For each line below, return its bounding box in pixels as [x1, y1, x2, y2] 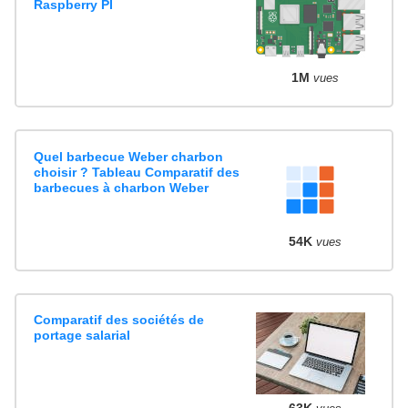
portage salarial [34, 328, 131, 343]
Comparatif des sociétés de [34, 312, 205, 328]
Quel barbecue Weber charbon [34, 148, 224, 164]
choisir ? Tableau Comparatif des [34, 164, 240, 179]
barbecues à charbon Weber [34, 179, 209, 195]
